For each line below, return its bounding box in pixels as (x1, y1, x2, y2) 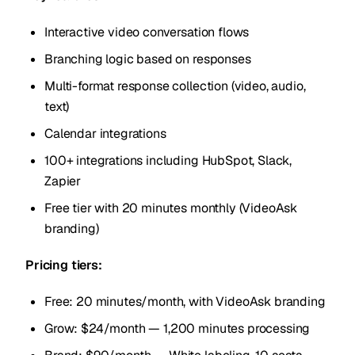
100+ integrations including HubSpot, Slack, (44, 152, 292, 169)
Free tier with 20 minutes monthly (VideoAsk (44, 200, 298, 216)
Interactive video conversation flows (44, 24, 250, 40)
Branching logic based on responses (44, 51, 251, 67)
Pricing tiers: (25, 257, 102, 273)
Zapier (44, 173, 82, 189)
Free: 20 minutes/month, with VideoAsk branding (44, 293, 326, 310)
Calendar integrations (44, 125, 166, 142)
